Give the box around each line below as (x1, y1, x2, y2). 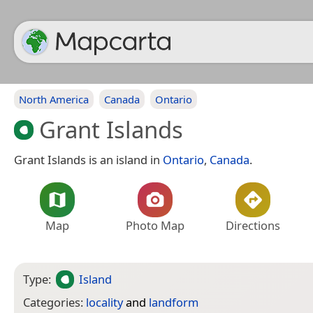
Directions (226, 217, 280, 233)
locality (86, 293, 123, 310)
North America (19, 92, 89, 106)
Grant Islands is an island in (14, 151, 163, 168)
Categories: (23, 293, 86, 310)
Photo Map (126, 217, 184, 233)
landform (149, 293, 198, 310)
